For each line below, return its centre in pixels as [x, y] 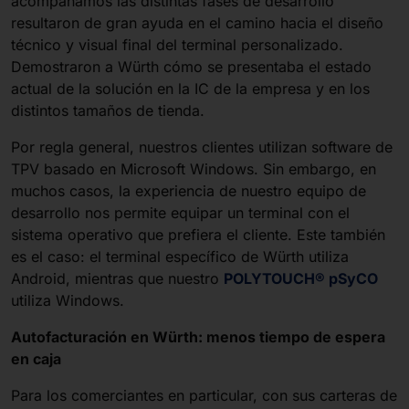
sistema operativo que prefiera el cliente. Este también [198, 235]
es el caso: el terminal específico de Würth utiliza [180, 257]
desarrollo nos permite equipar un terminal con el [180, 213]
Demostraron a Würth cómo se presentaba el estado [191, 67]
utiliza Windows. [68, 300]
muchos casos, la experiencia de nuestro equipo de [189, 191]
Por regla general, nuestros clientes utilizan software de [202, 147]
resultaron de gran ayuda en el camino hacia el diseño [197, 23]
